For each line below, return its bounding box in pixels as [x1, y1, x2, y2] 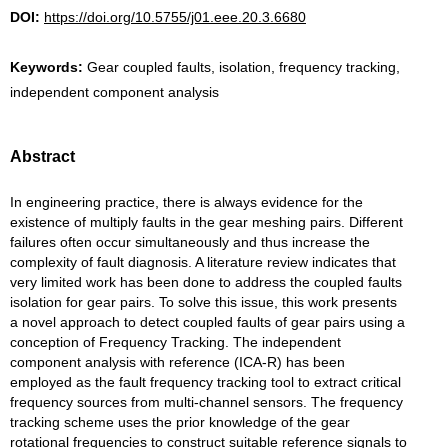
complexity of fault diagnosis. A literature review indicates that [10, 254, 396, 270]
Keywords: [10, 59, 87, 75]
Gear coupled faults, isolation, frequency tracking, [87, 59, 400, 75]
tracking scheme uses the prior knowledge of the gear [10, 414, 350, 430]
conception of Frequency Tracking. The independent [10, 334, 341, 350]
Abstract [10, 148, 75, 165]
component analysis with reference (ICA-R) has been [10, 354, 345, 370]
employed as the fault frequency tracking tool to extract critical [10, 374, 401, 390]
